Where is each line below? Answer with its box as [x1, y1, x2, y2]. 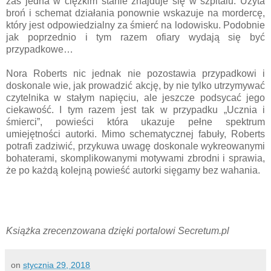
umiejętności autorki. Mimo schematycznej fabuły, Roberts [6, 128, 265, 139]
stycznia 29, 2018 [23, 260, 90, 270]
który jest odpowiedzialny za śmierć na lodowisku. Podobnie [6, 19, 265, 30]
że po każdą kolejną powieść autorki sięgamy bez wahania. [6, 165, 260, 175]
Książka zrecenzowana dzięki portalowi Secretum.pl [6, 225, 229, 236]
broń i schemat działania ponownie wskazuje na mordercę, [6, 7, 265, 18]
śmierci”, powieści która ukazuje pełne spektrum [6, 116, 265, 127]
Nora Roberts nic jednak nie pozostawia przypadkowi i [6, 68, 265, 79]
